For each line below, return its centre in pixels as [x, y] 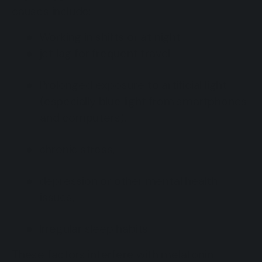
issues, [57, 197]
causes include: [52, 11]
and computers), [84, 117]
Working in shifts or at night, [111, 37]
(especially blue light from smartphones [144, 101]
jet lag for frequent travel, [106, 53]
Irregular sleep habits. [95, 228]
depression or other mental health [128, 180]
